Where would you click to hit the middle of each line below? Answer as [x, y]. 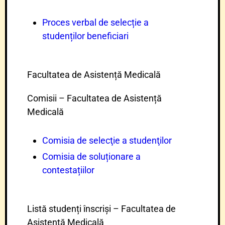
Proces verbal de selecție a [95, 22]
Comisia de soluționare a [91, 156]
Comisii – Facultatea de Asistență [94, 98]
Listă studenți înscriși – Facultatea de [101, 209]
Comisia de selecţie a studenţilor [107, 140]
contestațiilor [68, 170]
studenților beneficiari [85, 36]
